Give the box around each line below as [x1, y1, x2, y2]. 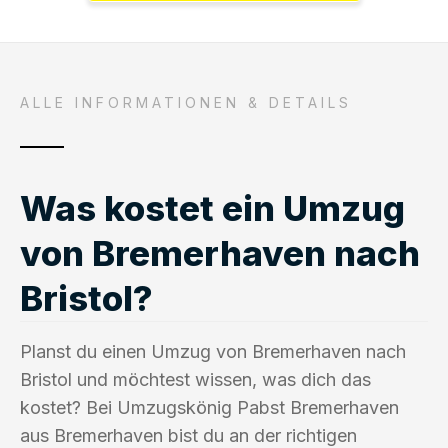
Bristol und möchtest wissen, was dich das [20, 368, 371, 390]
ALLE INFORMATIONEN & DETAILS [20, 93, 352, 111]
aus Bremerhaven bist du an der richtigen [20, 424, 357, 446]
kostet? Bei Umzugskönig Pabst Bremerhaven [20, 396, 399, 418]
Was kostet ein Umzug [20, 186, 405, 229]
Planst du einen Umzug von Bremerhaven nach [20, 340, 406, 362]
